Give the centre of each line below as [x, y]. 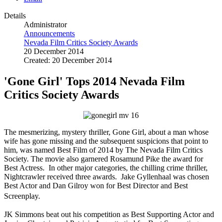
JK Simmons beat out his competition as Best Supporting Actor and [109, 215]
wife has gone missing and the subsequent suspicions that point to [106, 141]
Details [15, 15]
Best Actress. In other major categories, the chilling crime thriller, [106, 168]
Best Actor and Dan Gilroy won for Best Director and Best [96, 186]
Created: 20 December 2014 [68, 60]
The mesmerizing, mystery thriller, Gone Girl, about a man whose [106, 132]
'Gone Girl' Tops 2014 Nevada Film [94, 81]
